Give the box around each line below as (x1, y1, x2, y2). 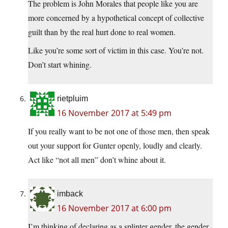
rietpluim (57, 94, 88, 103)
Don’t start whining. (28, 59, 92, 70)
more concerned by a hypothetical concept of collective (28, 12, 204, 23)
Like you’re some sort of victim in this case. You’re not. (28, 45, 204, 56)
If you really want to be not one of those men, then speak (28, 126, 210, 137)
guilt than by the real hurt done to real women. (28, 26, 176, 38)
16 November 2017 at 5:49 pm (57, 107, 172, 119)
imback (57, 189, 83, 198)
